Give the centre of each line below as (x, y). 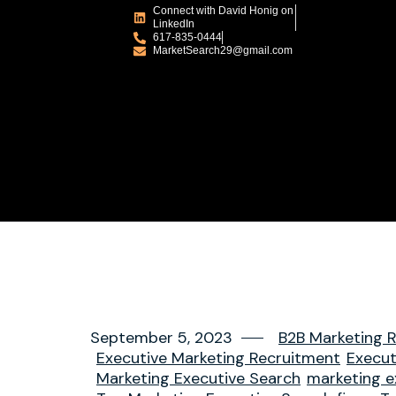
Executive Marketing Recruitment (218, 358)
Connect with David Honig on (224, 11)
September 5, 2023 (161, 338)
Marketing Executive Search (198, 378)
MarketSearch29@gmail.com (223, 50)
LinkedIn (174, 24)
